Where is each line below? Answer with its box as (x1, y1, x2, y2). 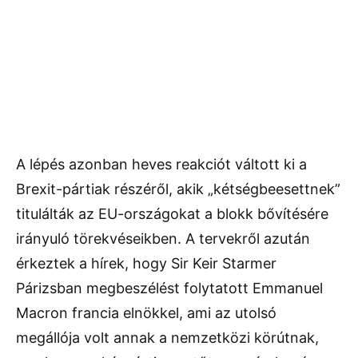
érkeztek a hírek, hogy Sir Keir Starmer (16, 255, 276, 272)
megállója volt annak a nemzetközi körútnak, (16, 329, 319, 347)
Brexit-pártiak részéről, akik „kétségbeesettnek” (16, 181, 340, 198)
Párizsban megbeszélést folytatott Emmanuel (16, 280, 323, 297)
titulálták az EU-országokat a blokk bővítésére (16, 205, 328, 223)
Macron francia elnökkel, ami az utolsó (16, 304, 276, 322)
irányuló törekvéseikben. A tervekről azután (16, 230, 310, 248)
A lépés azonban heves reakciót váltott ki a (16, 156, 307, 173)
